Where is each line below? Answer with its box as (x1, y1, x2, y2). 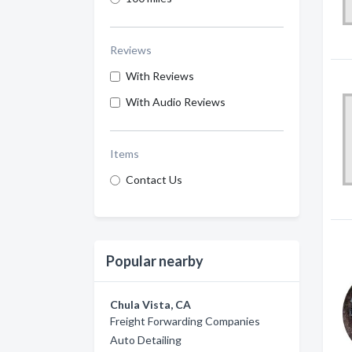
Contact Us (126, 173, 182, 186)
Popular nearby (106, 252, 203, 269)
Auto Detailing (110, 333, 181, 346)
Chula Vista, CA (110, 298, 191, 311)
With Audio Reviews (126, 95, 225, 108)
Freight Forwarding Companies (110, 314, 260, 328)
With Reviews (126, 69, 194, 82)
